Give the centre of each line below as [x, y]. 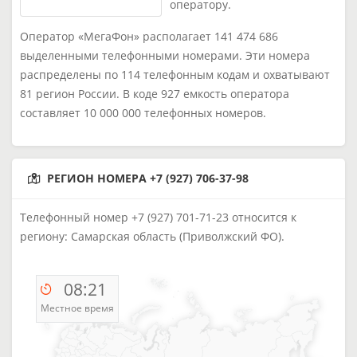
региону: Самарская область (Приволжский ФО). [152, 236]
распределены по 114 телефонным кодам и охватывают [175, 75]
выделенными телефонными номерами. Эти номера [165, 55]
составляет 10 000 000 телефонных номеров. [143, 113]
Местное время [77, 308]
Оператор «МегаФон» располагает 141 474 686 [149, 36]
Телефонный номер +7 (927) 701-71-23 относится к [158, 217]
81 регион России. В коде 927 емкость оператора [155, 94]
